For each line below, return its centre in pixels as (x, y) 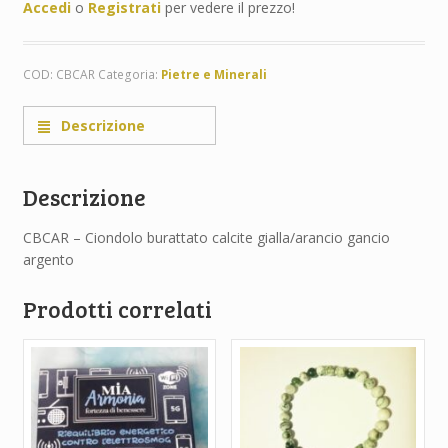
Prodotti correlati (117, 308)
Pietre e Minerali (213, 74)
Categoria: (129, 74)
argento (48, 259)
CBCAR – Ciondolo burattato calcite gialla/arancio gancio (206, 237)
